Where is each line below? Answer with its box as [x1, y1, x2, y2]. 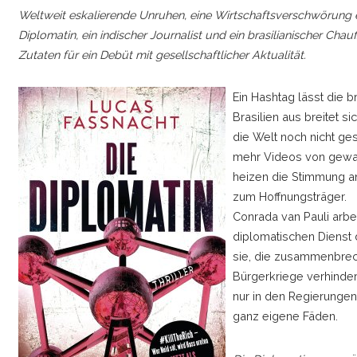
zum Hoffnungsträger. [232, 190, 347, 204]
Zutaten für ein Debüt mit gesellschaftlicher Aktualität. [18, 47, 307, 61]
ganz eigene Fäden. [232, 309, 338, 324]
